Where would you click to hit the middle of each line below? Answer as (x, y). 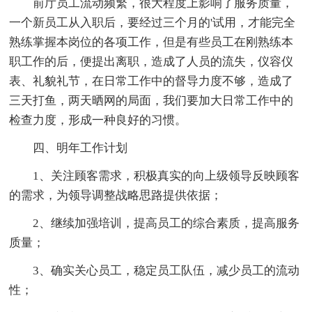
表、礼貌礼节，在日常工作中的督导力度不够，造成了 (151, 81)
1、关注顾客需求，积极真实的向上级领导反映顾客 (166, 176)
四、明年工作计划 (80, 148)
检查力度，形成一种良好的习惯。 (98, 120)
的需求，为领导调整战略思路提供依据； (116, 196)
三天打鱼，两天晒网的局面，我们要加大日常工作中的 (151, 101)
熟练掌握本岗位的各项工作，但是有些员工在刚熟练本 (151, 42)
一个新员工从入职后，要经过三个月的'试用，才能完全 (153, 23)
